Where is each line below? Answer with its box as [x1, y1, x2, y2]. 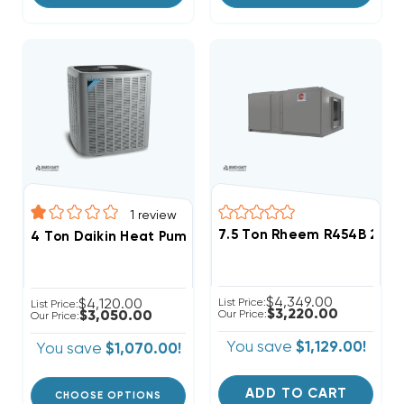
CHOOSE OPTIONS [55, 390, 161, 400]
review [138, 208, 177, 222]
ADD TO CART [244, 386, 347, 400]
